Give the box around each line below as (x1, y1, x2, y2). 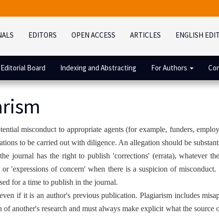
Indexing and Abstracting (60, 63, 136, 72)
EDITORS (28, 30, 57, 40)
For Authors (151, 63, 189, 72)
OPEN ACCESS (71, 30, 115, 40)
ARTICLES (130, 30, 161, 40)
